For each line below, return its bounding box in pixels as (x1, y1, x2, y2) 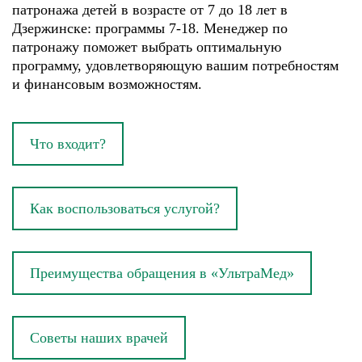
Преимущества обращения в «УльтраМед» (30, 265, 294, 281)
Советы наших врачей (30, 330, 168, 346)
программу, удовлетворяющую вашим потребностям (12, 57, 339, 74)
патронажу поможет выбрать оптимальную (12, 39, 281, 55)
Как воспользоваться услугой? (30, 200, 220, 217)
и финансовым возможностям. (12, 76, 202, 92)
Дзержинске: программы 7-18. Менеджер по (12, 20, 288, 36)
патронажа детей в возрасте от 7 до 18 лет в (12, 2, 288, 18)
